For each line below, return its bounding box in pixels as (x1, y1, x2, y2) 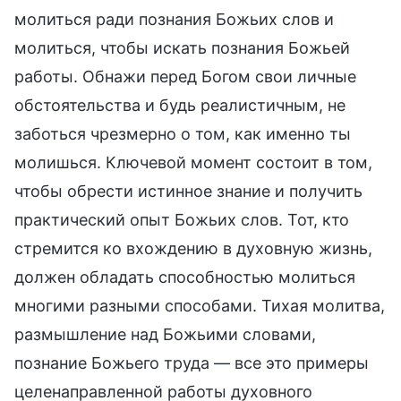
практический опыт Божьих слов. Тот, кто (14, 209, 349, 229)
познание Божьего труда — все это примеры (14, 353, 369, 372)
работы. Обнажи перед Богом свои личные (14, 66, 356, 86)
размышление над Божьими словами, (14, 324, 316, 344)
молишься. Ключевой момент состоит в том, (14, 152, 372, 172)
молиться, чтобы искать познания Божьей (14, 38, 350, 57)
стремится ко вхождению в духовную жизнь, (14, 238, 372, 258)
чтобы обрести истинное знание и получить (14, 181, 363, 200)
